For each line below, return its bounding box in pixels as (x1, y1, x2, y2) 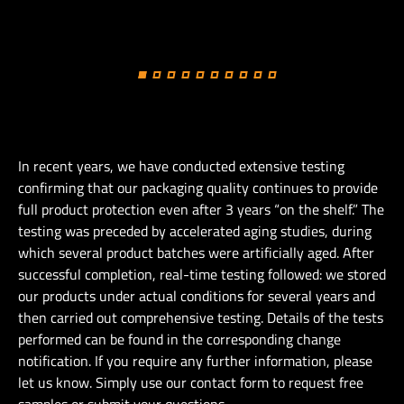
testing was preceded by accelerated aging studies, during (18, 220, 372, 242)
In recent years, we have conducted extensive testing (18, 155, 344, 177)
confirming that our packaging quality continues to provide (18, 177, 378, 198)
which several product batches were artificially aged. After (18, 242, 374, 263)
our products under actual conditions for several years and (18, 285, 375, 307)
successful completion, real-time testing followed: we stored (18, 263, 386, 285)
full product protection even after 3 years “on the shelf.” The (18, 198, 384, 220)
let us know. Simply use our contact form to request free (18, 372, 363, 393)
